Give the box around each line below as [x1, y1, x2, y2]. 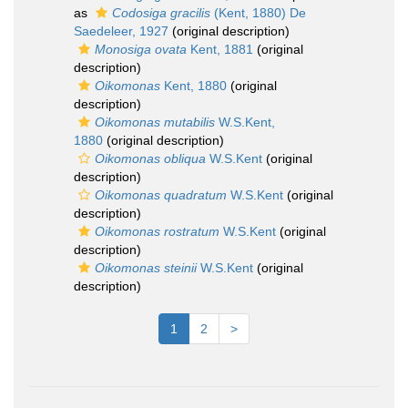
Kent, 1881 [187, 42, 253, 56]
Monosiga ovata [95, 42, 187, 56]
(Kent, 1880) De [210, 5, 306, 20]
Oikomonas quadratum [95, 188, 227, 202]
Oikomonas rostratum [95, 224, 219, 239]
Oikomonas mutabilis [95, 115, 215, 129]
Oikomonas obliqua [95, 151, 206, 166]
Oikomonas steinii [95, 260, 197, 275]
